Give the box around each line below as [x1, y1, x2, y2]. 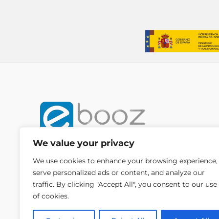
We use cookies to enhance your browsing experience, [33, 156, 218, 165]
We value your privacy [33, 138, 134, 149]
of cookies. [33, 192, 69, 200]
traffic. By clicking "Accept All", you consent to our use [33, 180, 217, 189]
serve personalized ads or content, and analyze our [33, 168, 205, 177]
